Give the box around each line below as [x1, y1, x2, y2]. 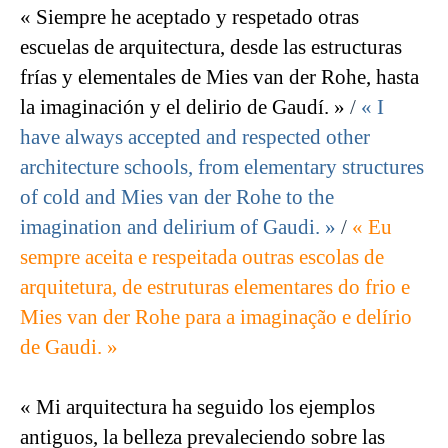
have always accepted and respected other [20, 125, 370, 150]
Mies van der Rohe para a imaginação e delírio [20, 305, 412, 330]
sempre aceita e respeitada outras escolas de [20, 245, 384, 270]
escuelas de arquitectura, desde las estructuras [20, 35, 402, 60]
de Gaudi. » [20, 335, 118, 360]
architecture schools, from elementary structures [20, 155, 424, 180]
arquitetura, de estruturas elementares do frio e [20, 275, 410, 300]
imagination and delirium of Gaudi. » [20, 215, 336, 240]
